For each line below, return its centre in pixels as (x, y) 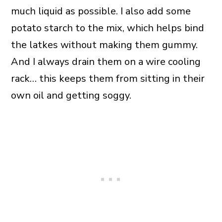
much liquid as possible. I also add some (101, 11)
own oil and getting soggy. (71, 95)
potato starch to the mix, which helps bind (107, 28)
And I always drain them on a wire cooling (106, 61)
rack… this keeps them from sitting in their (108, 78)
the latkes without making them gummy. (104, 45)
